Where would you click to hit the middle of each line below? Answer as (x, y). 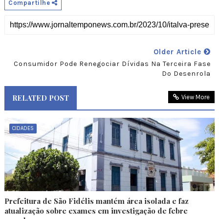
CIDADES (23, 129)
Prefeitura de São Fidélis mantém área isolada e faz (96, 201)
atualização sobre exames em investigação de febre (96, 211)
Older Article (179, 52)
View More (196, 97)
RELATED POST (40, 98)
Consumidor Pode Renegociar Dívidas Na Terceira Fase (112, 64)
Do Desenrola (186, 74)
